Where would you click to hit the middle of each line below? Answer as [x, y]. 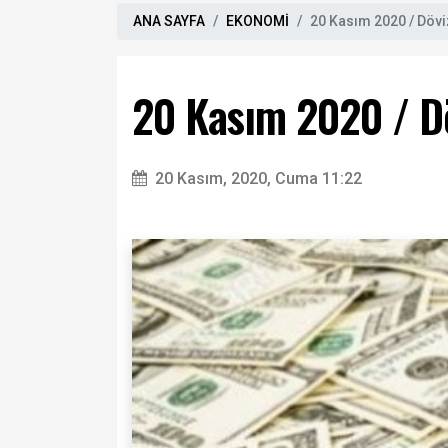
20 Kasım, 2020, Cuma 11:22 [258, 179]
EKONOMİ [257, 21]
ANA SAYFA [169, 21]
